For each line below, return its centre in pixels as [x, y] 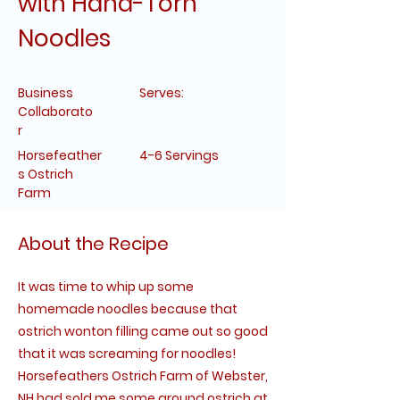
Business [46, 93]
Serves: [162, 93]
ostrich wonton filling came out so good [143, 331]
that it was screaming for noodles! [127, 354]
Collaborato [55, 112]
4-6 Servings [179, 155]
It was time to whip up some [106, 287]
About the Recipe [93, 244]
